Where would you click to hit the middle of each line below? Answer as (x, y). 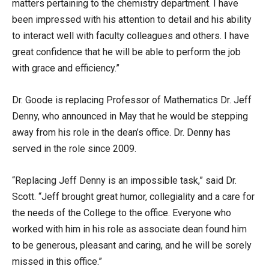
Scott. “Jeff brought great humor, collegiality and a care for (133, 196)
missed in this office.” (57, 261)
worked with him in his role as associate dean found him (129, 229)
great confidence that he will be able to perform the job (126, 52)
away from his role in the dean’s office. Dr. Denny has (121, 132)
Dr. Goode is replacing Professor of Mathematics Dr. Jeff (132, 100)
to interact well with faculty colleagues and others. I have (131, 35)
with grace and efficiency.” (66, 68)
